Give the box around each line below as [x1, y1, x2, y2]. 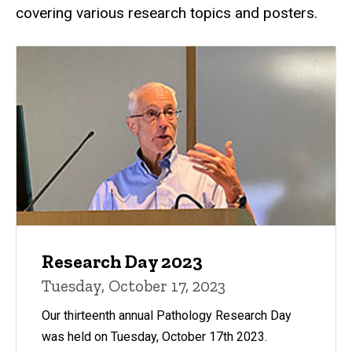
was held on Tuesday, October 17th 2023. [42, 329, 267, 345]
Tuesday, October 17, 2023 [42, 276, 225, 296]
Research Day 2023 [42, 250, 203, 273]
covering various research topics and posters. [16, 3, 317, 22]
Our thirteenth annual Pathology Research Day [42, 308, 291, 324]
